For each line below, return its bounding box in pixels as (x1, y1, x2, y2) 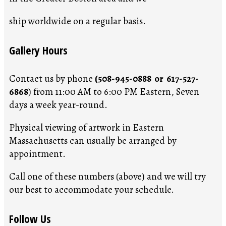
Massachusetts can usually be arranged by (9, 134, 177, 147)
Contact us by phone (9, 72, 95, 85)
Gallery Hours (9, 42, 68, 58)
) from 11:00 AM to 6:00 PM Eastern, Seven (28, 85, 199, 98)
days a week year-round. (9, 98, 107, 111)
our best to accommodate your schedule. (9, 183, 174, 196)
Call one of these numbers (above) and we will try (9, 170, 206, 183)
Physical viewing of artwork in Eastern (9, 121, 164, 134)
